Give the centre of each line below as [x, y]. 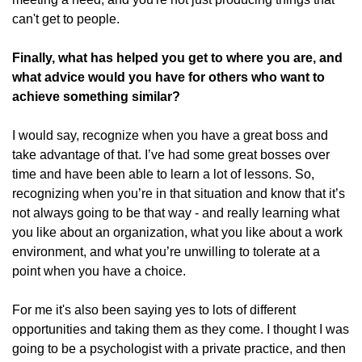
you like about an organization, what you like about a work [177, 232]
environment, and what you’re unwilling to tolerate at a [166, 252]
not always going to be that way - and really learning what [176, 213]
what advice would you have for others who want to [168, 77]
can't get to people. [66, 19]
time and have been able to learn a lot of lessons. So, [163, 174]
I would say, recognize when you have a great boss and [170, 135]
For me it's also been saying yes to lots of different [154, 310]
